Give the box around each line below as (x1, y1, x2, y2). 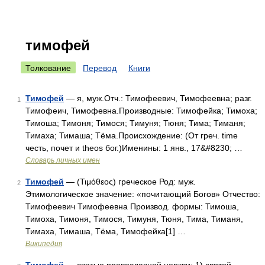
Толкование (25, 63, 71, 73)
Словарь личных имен (25, 156, 100, 164)
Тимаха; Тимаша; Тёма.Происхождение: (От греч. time (25, 131, 238, 140)
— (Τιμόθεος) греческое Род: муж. (64, 177, 196, 186)
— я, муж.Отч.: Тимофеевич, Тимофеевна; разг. (64, 93, 252, 103)
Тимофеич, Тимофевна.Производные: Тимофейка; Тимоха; (25, 106, 257, 115)
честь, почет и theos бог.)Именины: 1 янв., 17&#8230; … (25, 143, 243, 153)
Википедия (25, 240, 62, 248)
